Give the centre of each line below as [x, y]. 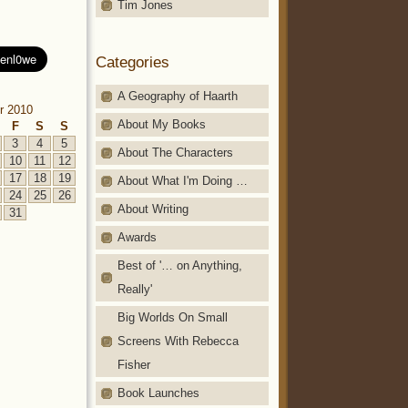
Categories [133, 61]
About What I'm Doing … [183, 180]
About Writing [153, 209]
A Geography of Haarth [178, 96]
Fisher [134, 364]
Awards [137, 237]
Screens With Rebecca [178, 341]
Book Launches [158, 393]
